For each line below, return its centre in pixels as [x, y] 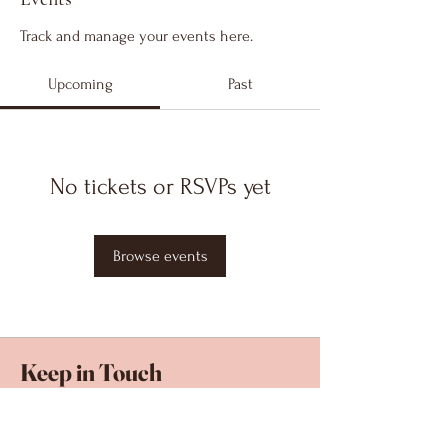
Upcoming [80, 84]
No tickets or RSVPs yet [160, 187]
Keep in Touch [91, 373]
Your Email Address [83, 426]
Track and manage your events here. [136, 36]
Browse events [160, 256]
